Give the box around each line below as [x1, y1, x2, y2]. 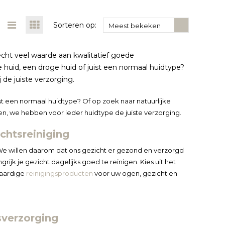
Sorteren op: [53, 20, 96, 30]
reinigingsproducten [26, 169, 93, 177]
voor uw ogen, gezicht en [92, 169, 177, 177]
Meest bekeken [108, 21, 161, 30]
